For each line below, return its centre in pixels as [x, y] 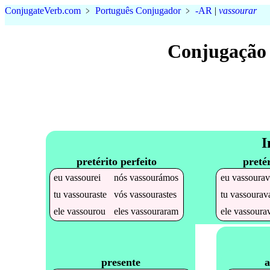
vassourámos [154, 177]
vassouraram [155, 211]
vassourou [86, 211]
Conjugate [24, 11]
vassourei [83, 177]
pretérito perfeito [116, 161]
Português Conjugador [138, 11]
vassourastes [153, 194]
